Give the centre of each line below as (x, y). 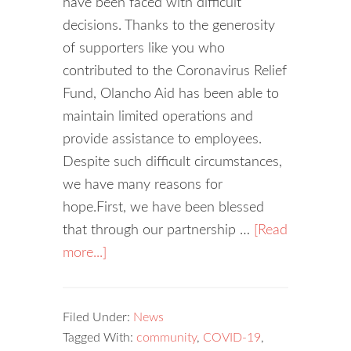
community (166, 338)
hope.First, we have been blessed (163, 208)
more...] (85, 253)
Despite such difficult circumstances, (172, 163)
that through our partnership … (158, 231)
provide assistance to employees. (162, 140)
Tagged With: (100, 338)
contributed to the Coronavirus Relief (175, 72)
